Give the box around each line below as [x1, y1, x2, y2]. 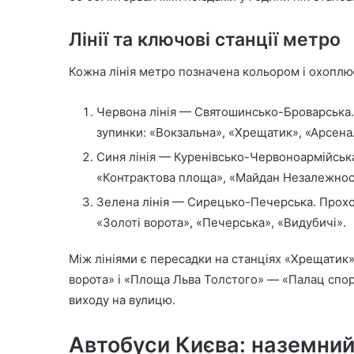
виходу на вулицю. [69, 292, 175, 307]
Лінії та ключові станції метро [69, 28, 341, 51]
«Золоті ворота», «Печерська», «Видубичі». [96, 214, 346, 230]
